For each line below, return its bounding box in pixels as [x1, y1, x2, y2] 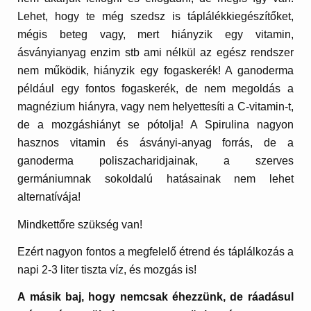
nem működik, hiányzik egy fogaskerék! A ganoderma [17, 65, 294, 77]
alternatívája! [17, 191, 81, 203]
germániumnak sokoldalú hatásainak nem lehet [17, 173, 294, 185]
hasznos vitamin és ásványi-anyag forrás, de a [17, 137, 294, 149]
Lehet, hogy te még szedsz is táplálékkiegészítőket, [17, 10, 294, 23]
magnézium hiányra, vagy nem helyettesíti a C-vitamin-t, [17, 101, 294, 113]
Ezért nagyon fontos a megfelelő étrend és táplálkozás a [17, 245, 294, 258]
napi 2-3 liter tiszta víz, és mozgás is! [17, 263, 197, 276]
